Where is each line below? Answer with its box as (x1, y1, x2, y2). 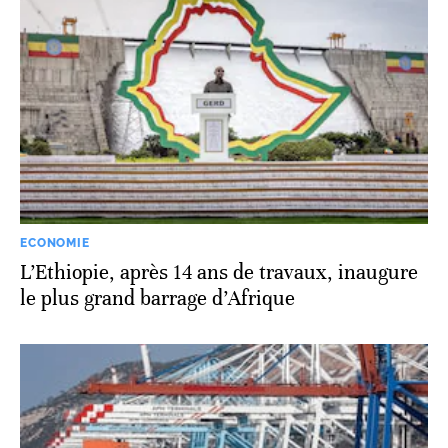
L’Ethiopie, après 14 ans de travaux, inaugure (20, 259, 418, 285)
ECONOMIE (20, 235, 90, 250)
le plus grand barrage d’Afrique (20, 285, 295, 311)
